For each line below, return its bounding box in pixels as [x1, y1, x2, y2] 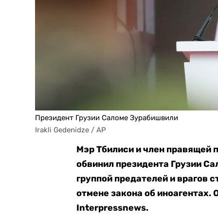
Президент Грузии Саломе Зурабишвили [35, 113, 178, 122]
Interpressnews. [76, 202, 149, 213]
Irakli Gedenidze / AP [35, 126, 106, 134]
